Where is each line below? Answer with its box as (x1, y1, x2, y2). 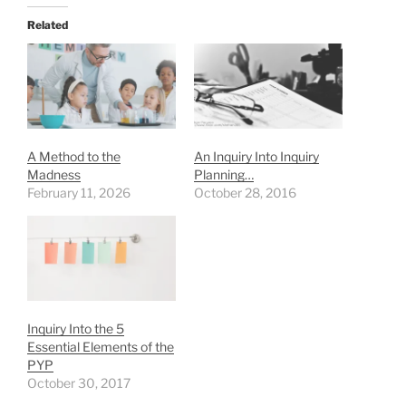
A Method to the (27, 148, 121, 164)
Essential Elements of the (27, 338, 174, 354)
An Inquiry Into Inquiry (194, 148, 319, 164)
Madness (27, 166, 81, 182)
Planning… (194, 166, 254, 182)
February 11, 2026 (27, 184, 130, 200)
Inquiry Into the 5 (27, 320, 124, 336)
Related (27, 18, 68, 33)
